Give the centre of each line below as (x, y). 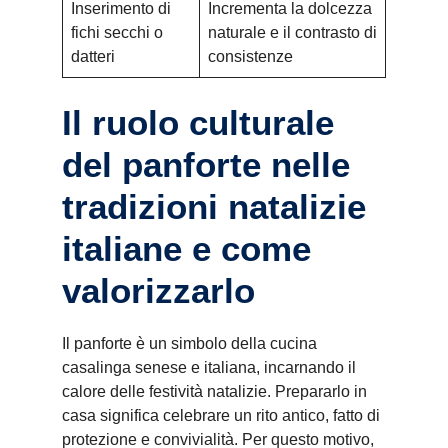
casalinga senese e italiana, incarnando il (209, 367)
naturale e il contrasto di (292, 32)
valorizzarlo (158, 290)
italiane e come (186, 248)
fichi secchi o (117, 32)
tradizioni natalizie (214, 206)
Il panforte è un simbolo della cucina (189, 343)
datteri (93, 56)
